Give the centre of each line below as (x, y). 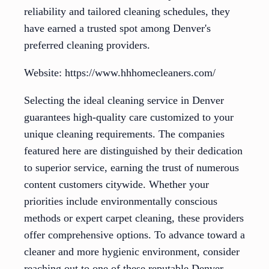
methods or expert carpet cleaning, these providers (134, 218)
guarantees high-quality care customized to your (129, 117)
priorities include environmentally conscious (121, 201)
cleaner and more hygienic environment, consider (132, 252)
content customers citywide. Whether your (116, 185)
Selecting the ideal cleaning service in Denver (124, 101)
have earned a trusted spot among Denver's (117, 29)
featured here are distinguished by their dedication (133, 151)
